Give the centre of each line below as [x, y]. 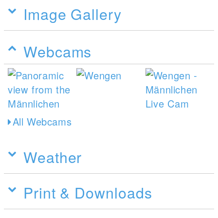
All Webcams [42, 121]
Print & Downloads [88, 192]
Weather [53, 156]
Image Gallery [73, 13]
